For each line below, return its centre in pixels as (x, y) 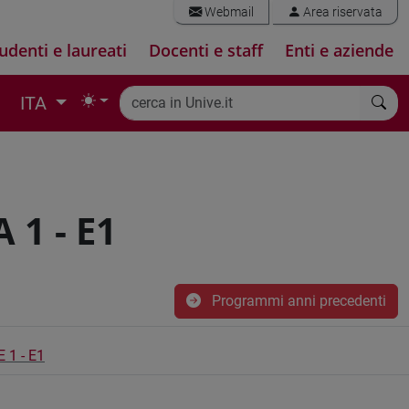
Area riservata (341, 12)
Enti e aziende (339, 50)
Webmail (228, 12)
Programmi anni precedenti (297, 301)
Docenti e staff (206, 50)
